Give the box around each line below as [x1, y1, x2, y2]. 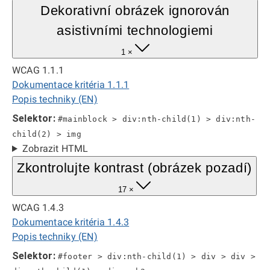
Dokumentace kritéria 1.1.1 [12, 79, 130, 90]
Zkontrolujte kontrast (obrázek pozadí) [17, 160, 253, 175]
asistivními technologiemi [57, 23, 213, 38]
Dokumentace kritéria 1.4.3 [12, 216, 130, 228]
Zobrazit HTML [22, 143, 89, 154]
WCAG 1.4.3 [12, 202, 64, 213]
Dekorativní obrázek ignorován [40, 3, 230, 18]
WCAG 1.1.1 [12, 64, 64, 76]
